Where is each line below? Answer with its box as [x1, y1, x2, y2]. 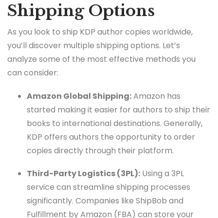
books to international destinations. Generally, [27, 117, 202, 129]
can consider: [7, 67, 58, 79]
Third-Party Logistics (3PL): [27, 167, 140, 179]
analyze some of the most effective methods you [7, 54, 196, 65]
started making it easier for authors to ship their [27, 104, 210, 115]
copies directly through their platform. [27, 145, 174, 156]
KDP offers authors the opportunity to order [27, 131, 195, 143]
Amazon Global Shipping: [27, 90, 131, 102]
